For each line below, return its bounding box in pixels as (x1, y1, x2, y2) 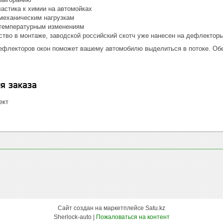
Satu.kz (145, 205, 165, 212)
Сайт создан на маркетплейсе (58, 205, 145, 212)
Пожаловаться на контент (96, 214, 170, 221)
